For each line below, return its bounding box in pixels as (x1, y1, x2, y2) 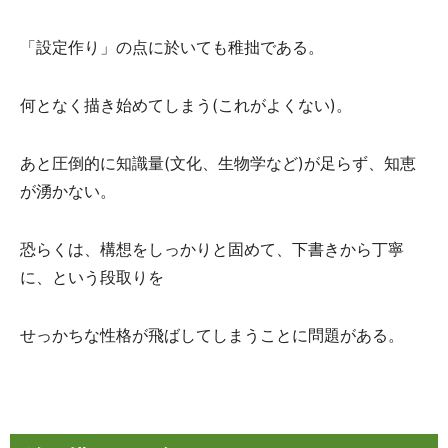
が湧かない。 (20, 181, 116, 201)
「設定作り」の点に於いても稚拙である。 (20, 37, 324, 57)
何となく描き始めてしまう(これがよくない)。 (20, 95, 352, 115)
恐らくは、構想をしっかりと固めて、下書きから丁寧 (20, 239, 404, 259)
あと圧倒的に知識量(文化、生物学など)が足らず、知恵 (20, 153, 416, 173)
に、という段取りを (20, 267, 164, 287)
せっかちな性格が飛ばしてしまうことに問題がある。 (20, 325, 404, 345)
